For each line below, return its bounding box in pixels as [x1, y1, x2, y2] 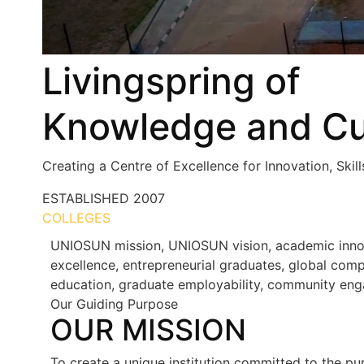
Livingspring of [42, 58, 301, 104]
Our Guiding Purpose [50, 296, 178, 313]
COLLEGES [42, 210, 110, 227]
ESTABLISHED [42, 190, 129, 207]
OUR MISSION [50, 312, 246, 349]
